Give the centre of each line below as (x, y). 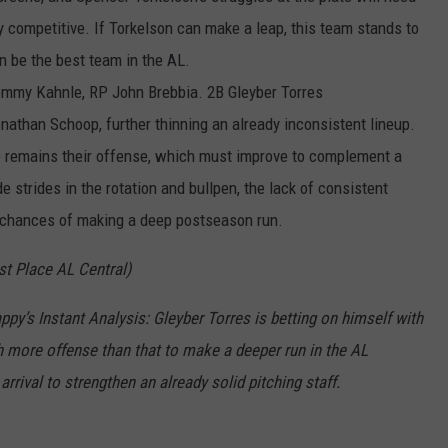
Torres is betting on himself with (313, 318)
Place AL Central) (71, 269)
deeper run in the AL (301, 350)
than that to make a (168, 350)
